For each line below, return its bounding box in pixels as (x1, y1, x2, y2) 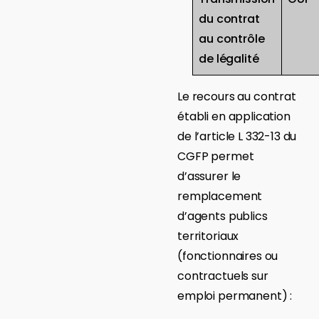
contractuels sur (177, 267, 268, 284)
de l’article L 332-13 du (177, 127, 297, 145)
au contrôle (199, 30, 265, 47)
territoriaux (177, 227, 239, 244)
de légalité (199, 50, 259, 67)
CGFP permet (177, 147, 254, 164)
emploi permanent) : (177, 287, 293, 304)
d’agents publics (177, 207, 268, 224)
